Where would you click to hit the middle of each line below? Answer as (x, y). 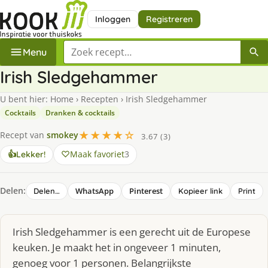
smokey (63, 135)
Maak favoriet (97, 154)
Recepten (100, 99)
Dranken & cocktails (80, 112)
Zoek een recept (99, 46)
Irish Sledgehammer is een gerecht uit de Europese (132, 232)
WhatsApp (95, 191)
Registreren (169, 19)
